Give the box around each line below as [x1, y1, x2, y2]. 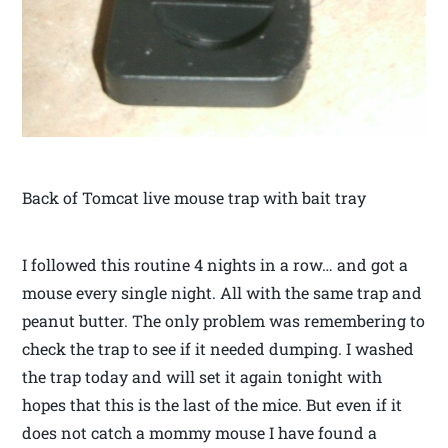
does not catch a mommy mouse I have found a [22, 421, 378, 443]
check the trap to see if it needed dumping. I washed [22, 337, 415, 359]
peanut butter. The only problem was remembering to [22, 309, 426, 331]
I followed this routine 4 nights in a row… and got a [22, 253, 409, 275]
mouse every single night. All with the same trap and [22, 281, 423, 303]
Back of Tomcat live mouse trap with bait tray [22, 186, 367, 208]
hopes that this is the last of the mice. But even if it [22, 393, 403, 415]
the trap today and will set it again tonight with [22, 365, 383, 387]
